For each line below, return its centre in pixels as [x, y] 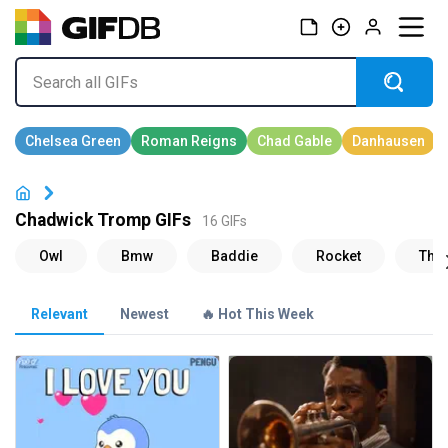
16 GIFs [224, 221]
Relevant [59, 314]
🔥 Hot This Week [257, 314]
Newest [144, 314]
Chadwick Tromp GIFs [103, 220]
